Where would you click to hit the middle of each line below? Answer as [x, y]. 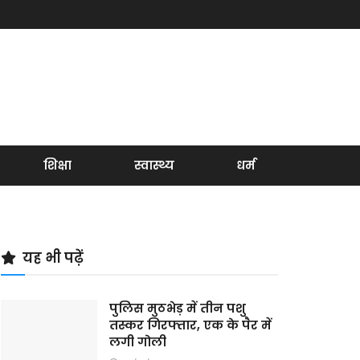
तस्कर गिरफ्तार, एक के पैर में [190, 325]
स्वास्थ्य [154, 165]
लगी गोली [138, 342]
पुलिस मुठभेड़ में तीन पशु [178, 308]
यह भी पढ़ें [53, 258]
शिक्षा [58, 165]
